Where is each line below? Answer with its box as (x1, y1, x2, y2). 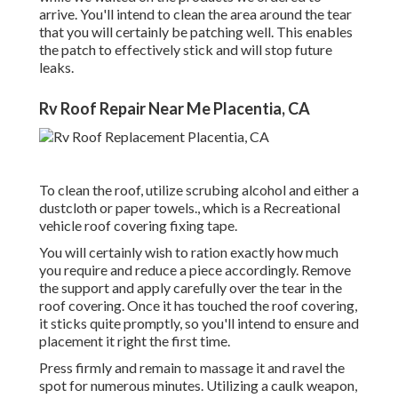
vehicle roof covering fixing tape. (39, 217, 237, 235)
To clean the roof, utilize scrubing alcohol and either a (39, 181, 359, 199)
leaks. (39, 59, 74, 76)
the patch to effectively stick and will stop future (39, 41, 332, 59)
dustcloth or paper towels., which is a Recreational (39, 199, 340, 217)
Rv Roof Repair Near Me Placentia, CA (39, 99, 310, 119)
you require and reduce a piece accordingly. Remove (39, 261, 351, 279)
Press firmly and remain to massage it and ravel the (39, 359, 345, 377)
